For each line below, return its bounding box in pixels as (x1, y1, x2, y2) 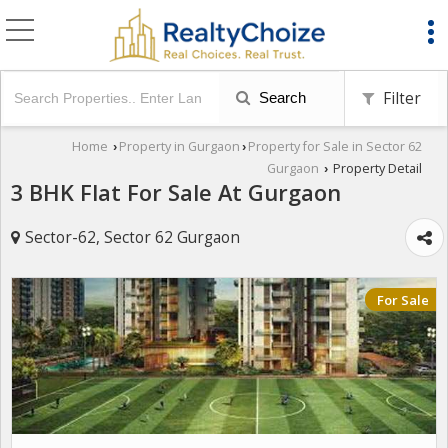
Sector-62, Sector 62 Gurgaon (25, 227, 240, 248)
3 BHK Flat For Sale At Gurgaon (11, 178, 341, 207)
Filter (379, 88, 421, 109)
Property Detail (330, 160, 422, 177)
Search (255, 89, 306, 106)
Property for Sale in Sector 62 (248, 138, 422, 155)
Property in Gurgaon (119, 138, 240, 155)
